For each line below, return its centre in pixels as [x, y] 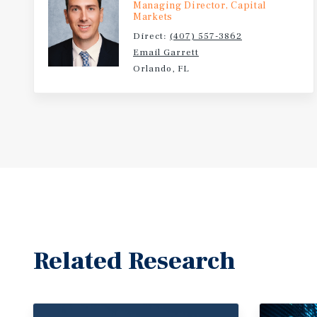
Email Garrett [166, 52]
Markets [153, 17]
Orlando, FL [161, 69]
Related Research [134, 261]
